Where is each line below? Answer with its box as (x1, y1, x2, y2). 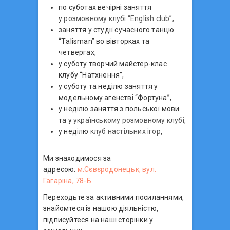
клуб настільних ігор (90, 127, 161, 136)
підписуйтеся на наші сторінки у (43, 215, 154, 224)
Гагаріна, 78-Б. (43, 176, 93, 185)
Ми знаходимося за (43, 154, 111, 162)
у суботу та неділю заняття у (59, 82, 158, 90)
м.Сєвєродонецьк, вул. (77, 165, 157, 174)
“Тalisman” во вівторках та (59, 36, 150, 45)
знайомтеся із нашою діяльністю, (43, 204, 159, 213)
